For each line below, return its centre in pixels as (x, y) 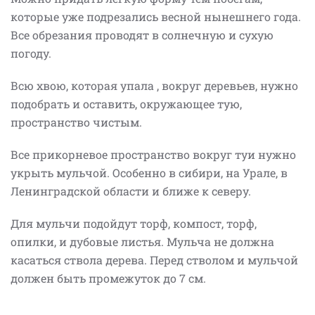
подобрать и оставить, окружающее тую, (126, 103)
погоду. (31, 53)
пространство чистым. (76, 122)
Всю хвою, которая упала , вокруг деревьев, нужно (154, 85)
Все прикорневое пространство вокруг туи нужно (153, 154)
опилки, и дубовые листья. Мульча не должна (142, 241)
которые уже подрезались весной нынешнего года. (156, 16)
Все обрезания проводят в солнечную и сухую (142, 34)
